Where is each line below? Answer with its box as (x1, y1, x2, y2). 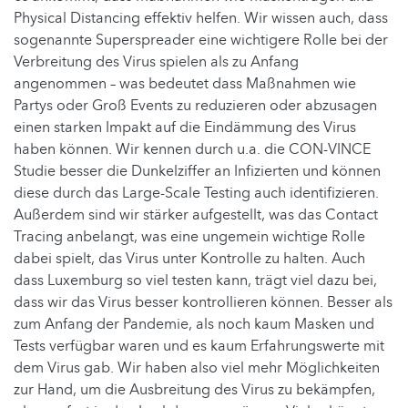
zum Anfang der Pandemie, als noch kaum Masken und (14, 314, 374, 335)
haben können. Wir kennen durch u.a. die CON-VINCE (14, 139, 371, 160)
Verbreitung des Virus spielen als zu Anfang (14, 52, 299, 73)
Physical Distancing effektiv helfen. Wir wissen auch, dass (14, 8, 388, 29)
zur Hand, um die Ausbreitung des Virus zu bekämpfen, (14, 380, 375, 401)
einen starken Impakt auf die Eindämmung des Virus (14, 117, 356, 138)
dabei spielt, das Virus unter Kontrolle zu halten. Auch (14, 249, 365, 270)
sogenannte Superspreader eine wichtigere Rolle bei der (14, 30, 388, 51)
